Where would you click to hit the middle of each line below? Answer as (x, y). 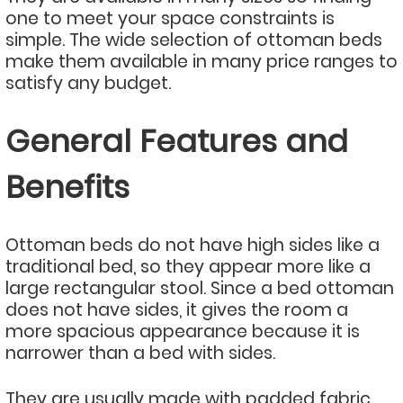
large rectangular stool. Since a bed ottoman (200, 288)
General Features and (177, 141)
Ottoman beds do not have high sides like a (193, 245)
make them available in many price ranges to (201, 62)
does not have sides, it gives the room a (177, 310)
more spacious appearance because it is (183, 331)
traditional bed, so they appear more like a (188, 267)
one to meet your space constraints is (170, 18)
